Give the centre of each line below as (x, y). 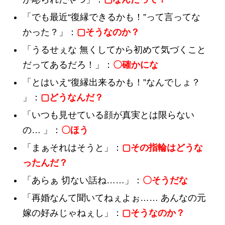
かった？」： (50, 32)
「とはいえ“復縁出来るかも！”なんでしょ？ (111, 82)
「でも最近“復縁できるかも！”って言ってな (111, 17)
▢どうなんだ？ (72, 97)
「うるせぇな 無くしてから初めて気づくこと (114, 49)
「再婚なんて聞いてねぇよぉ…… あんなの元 (114, 198)
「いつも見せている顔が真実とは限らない (108, 115)
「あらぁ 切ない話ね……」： (83, 180)
